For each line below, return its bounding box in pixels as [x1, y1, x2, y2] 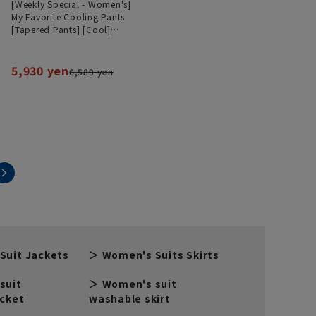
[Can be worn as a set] [11, 36, 109, 49]
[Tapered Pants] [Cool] [11, 23, 111, 36]
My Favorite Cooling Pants [11, 11, 126, 23]
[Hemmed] [11, 49, 57, 61]
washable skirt [89, 291, 171, 306]
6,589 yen [68, 66, 114, 78]
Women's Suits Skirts [102, 248, 219, 262]
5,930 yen [11, 62, 69, 80]
